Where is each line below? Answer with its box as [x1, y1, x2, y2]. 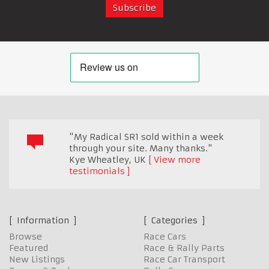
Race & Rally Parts [144, 242, 225, 253]
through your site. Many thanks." [69, 142, 213, 154]
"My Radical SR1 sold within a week [69, 131, 223, 142]
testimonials [69, 165, 125, 177]
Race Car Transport [144, 253, 225, 265]
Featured [9, 242, 48, 253]
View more [154, 154, 201, 165]
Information [14, 214, 71, 226]
